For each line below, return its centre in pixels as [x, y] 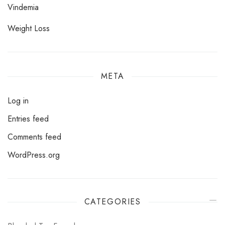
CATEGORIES [113, 202]
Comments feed [37, 137]
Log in [20, 101]
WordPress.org [37, 155]
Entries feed [30, 119]
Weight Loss [32, 29]
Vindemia [26, 8]
